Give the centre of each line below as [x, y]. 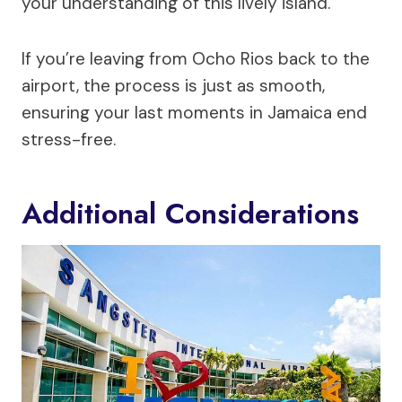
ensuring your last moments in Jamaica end [194, 113]
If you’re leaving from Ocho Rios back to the [196, 59]
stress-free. [69, 140]
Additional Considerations [190, 214]
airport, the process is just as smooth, [173, 86]
